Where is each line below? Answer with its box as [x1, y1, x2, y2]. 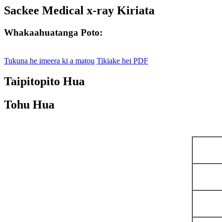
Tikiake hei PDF [97, 56, 148, 65]
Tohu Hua [4, 98, 55, 111]
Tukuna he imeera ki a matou [4, 56, 95, 65]
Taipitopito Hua [4, 75, 85, 88]
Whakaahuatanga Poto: [4, 27, 103, 38]
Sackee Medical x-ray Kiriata [4, 3, 155, 17]
